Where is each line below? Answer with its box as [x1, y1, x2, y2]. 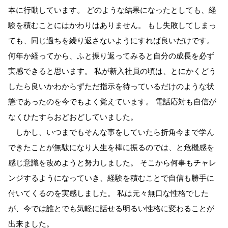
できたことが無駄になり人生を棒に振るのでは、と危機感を [8, 141, 214, 153]
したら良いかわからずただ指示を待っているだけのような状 [8, 80, 214, 92]
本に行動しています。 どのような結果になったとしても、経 [8, 4, 216, 15]
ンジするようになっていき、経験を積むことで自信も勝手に [8, 172, 214, 183]
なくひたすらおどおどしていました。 [8, 111, 138, 122]
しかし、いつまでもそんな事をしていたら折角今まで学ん [8, 126, 214, 137]
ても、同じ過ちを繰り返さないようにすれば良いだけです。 [8, 35, 214, 46]
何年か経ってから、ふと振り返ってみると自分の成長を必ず [8, 50, 214, 61]
